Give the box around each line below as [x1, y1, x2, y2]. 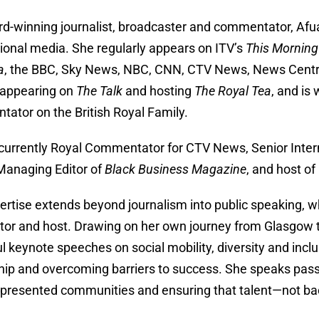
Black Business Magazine [105, 161, 247, 177]
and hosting [122, 83, 195, 98]
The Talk [76, 83, 123, 98]
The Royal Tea [194, 83, 272, 98]
